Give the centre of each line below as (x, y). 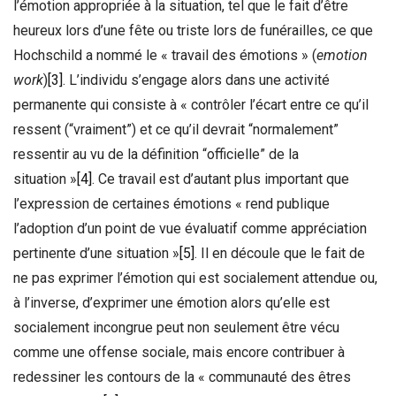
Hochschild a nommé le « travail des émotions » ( (165, 55)
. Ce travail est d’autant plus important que (221, 179)
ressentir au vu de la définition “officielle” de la (156, 154)
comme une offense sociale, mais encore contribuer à (179, 352)
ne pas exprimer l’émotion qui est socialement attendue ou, (195, 278)
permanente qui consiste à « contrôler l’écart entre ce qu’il (191, 104)
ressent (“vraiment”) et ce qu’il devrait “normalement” (176, 129)
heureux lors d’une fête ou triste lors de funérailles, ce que (193, 30)
